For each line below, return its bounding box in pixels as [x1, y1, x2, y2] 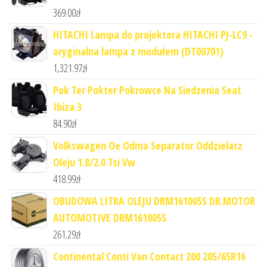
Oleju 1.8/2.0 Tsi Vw [53, 154, 135, 169]
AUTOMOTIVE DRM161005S [53, 210, 166, 225]
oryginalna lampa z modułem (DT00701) [53, 44, 223, 58]
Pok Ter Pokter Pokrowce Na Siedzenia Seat [53, 82, 241, 97]
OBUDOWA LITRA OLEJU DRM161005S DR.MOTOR [53, 193, 255, 208]
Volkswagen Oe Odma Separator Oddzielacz [53, 138, 243, 153]
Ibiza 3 [53, 99, 82, 114]
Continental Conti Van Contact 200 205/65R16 [53, 249, 246, 263]
